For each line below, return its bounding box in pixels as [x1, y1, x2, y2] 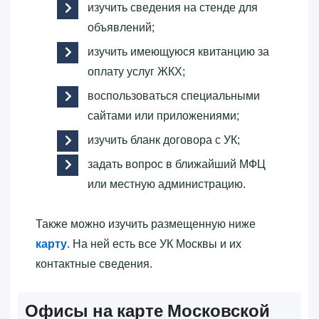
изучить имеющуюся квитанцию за [88, 45, 269, 58]
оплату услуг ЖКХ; [88, 65, 185, 78]
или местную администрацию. [88, 177, 246, 190]
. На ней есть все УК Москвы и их [67, 237, 241, 250]
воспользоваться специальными [88, 89, 260, 102]
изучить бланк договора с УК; [88, 133, 240, 146]
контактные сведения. [36, 257, 152, 270]
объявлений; [88, 21, 155, 33]
